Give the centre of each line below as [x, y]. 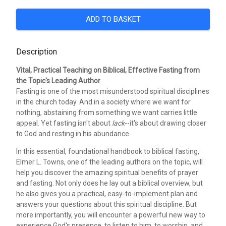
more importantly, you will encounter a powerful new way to [111, 215]
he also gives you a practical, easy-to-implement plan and [107, 194]
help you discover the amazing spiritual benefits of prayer [107, 173]
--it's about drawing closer [165, 123]
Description [37, 52]
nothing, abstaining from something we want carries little [107, 113]
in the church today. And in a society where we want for [103, 102]
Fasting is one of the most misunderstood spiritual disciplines [113, 92]
